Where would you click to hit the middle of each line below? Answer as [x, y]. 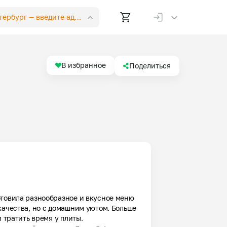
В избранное [84, 65]
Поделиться [150, 66]
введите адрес [60, 17]
